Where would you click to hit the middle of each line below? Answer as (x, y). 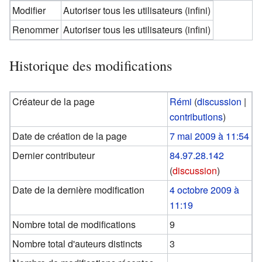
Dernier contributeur (54, 155)
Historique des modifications (91, 65)
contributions (196, 116)
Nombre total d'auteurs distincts (77, 243)
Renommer (36, 29)
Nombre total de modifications (74, 224)
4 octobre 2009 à (205, 189)
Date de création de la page (70, 136)
